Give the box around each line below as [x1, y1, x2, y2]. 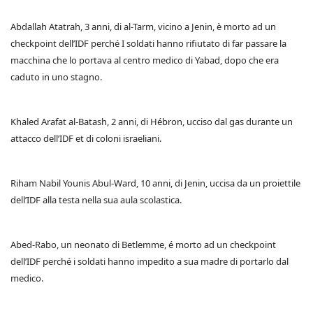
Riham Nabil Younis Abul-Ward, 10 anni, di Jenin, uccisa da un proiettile [10, 177, 300, 190]
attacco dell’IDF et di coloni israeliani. [10, 132, 161, 145]
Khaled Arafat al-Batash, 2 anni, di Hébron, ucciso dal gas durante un [10, 115, 293, 129]
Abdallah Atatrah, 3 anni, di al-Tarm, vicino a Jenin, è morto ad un [10, 20, 276, 34]
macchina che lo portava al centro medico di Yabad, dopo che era [10, 54, 279, 67]
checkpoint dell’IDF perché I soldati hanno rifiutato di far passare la [10, 37, 286, 50]
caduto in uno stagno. [10, 71, 102, 84]
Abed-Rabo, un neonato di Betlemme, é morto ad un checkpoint [10, 238, 276, 252]
